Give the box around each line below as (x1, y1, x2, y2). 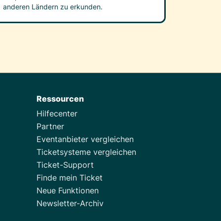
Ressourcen (37, 94, 84, 104)
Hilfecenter (37, 109, 77, 119)
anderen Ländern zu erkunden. (2, 2, 103, 11)
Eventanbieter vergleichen (37, 134, 134, 145)
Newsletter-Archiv (37, 198, 104, 209)
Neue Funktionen (37, 185, 99, 196)
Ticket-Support (37, 160, 94, 170)
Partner (37, 121, 64, 132)
